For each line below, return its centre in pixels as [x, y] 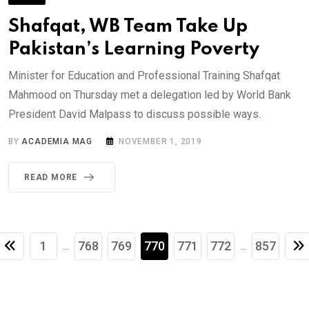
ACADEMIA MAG [57, 142]
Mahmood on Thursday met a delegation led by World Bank [150, 95]
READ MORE [51, 178]
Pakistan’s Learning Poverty [134, 50]
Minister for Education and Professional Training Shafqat [144, 76]
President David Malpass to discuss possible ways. [134, 114]
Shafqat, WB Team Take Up [128, 27]
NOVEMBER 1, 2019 [160, 142]
